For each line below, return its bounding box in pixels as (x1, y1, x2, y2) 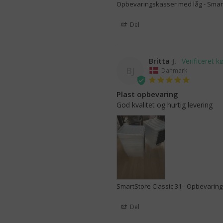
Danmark (161, 66, 187, 75)
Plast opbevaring (116, 89, 178, 99)
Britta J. (149, 56, 176, 66)
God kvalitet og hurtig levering (116, 100, 215, 110)
